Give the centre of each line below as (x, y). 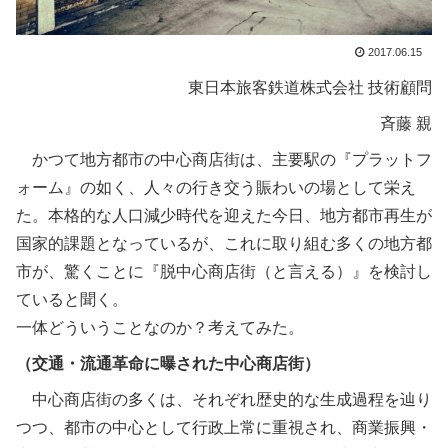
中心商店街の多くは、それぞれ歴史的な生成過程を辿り (232, 399)
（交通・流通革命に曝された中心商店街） (168, 363)
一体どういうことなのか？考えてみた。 (160, 327)
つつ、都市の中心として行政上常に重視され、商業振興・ (224, 427)
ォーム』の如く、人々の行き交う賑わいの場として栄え (216, 187)
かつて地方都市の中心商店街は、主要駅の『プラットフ (232, 159)
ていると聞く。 (72, 299)
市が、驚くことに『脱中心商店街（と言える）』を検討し (224, 271)
